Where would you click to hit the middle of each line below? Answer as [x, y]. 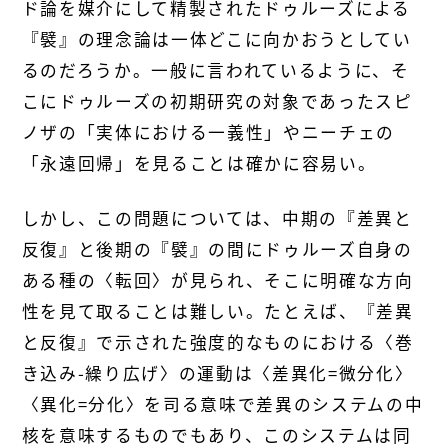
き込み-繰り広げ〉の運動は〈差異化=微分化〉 [217, 373]
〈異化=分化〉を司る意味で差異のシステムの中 [222, 404]
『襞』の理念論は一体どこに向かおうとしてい [216, 39]
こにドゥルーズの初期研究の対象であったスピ [217, 101]
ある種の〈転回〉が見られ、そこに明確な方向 [217, 280]
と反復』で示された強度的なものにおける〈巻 [217, 342]
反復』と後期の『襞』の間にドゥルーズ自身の [217, 249]
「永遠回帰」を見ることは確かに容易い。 [199, 163]
